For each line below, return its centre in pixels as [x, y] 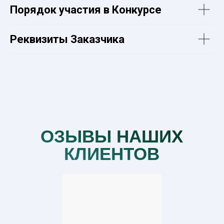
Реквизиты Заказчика [67, 39]
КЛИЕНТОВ [112, 154]
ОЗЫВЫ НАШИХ [112, 136]
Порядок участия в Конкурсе [86, 10]
